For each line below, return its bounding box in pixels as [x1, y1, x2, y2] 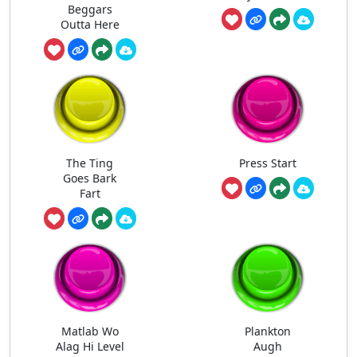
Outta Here [60, 17, 120, 33]
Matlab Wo [61, 324, 119, 339]
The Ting [66, 155, 113, 171]
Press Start [238, 155, 296, 171]
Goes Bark [63, 170, 116, 186]
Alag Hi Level [55, 339, 124, 355]
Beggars [67, 2, 112, 18]
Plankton [244, 324, 291, 339]
